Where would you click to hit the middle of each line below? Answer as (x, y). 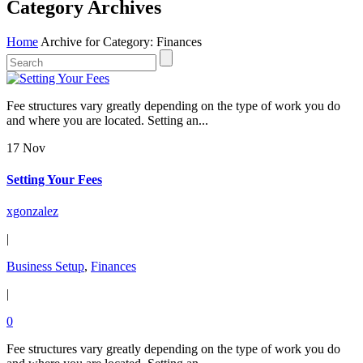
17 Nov (26, 147)
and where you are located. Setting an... (107, 120)
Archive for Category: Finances (121, 41)
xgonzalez (32, 211)
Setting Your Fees (54, 180)
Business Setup (45, 267)
